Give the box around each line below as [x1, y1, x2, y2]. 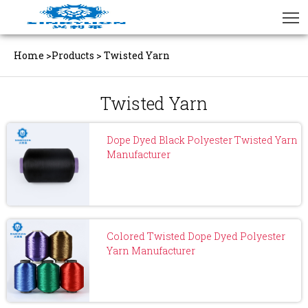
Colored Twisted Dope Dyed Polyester [107, 230, 285, 243]
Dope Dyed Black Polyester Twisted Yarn [107, 133, 298, 146]
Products [52, 49, 94, 62]
